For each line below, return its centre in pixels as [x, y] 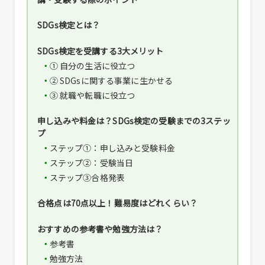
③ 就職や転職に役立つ [92, 95]
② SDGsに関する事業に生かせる [111, 80]
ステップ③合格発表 [87, 177]
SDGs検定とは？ [69, 25]
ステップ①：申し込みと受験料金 [112, 148]
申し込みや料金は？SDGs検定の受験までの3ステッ [134, 120]
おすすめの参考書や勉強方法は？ [100, 229]
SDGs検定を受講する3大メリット [101, 51]
